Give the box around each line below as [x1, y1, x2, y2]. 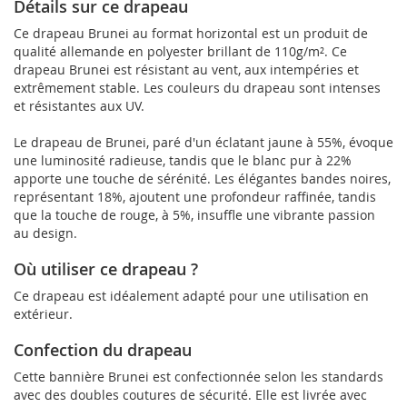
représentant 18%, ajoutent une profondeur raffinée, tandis [14, 187, 376, 205]
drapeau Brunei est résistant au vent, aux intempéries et [14, 60, 359, 78]
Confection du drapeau [14, 338, 192, 361]
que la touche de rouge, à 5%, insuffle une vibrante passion [14, 205, 375, 223]
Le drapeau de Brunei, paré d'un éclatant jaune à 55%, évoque [14, 133, 393, 151]
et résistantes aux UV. [14, 96, 144, 114]
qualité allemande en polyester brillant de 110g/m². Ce [14, 42, 347, 60]
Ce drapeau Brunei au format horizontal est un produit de [14, 24, 368, 42]
